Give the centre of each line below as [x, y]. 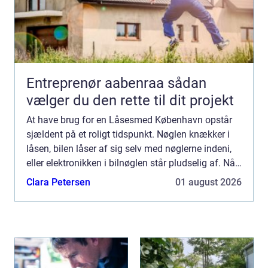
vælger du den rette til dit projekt [130, 100]
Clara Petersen [58, 182]
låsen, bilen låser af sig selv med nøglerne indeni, [129, 149]
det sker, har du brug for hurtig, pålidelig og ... [121, 177]
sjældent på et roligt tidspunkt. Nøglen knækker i [128, 134]
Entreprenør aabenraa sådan [97, 83]
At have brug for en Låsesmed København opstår [129, 120]
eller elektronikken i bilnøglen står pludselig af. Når [132, 163]
